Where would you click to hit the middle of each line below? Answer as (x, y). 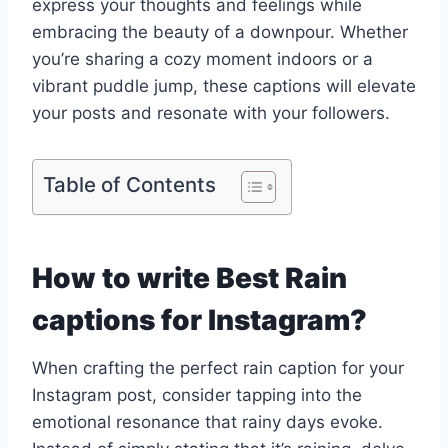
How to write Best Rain (189, 278)
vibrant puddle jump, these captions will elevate (224, 86)
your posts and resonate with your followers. (211, 113)
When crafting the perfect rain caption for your (218, 368)
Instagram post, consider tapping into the (197, 395)
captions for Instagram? (199, 320)
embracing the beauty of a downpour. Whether (220, 32)
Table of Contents (129, 185)
